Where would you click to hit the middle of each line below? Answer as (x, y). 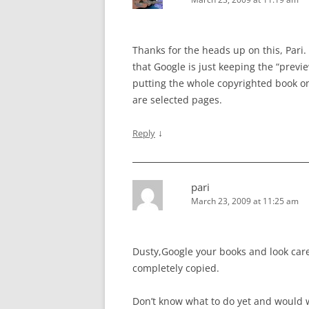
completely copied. (176, 268)
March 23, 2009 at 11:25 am (245, 201)
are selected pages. (177, 100)
